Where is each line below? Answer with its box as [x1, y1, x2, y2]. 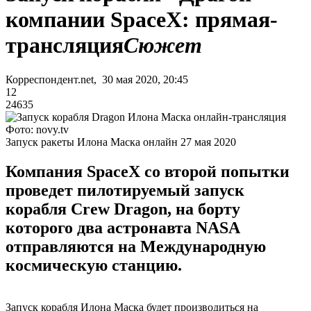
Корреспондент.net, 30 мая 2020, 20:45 [6, 73, 188, 85]
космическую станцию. [6, 255, 182, 274]
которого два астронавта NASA [6, 218, 239, 237]
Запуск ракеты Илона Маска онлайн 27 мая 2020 [6, 135, 236, 148]
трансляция [6, 33, 124, 58]
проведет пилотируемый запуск [6, 180, 244, 199]
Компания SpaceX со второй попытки [6, 162, 289, 180]
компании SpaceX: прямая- [6, 7, 278, 33]
